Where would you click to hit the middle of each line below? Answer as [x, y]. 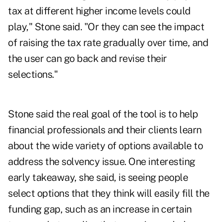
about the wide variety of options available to [105, 146]
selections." [33, 75]
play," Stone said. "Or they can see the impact [106, 27]
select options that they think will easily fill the [109, 194]
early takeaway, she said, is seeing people [98, 178]
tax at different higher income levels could [99, 11]
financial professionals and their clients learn [105, 130]
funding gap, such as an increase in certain [100, 209]
